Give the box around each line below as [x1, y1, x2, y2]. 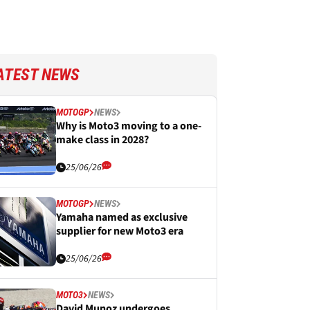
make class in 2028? [56, 132, 149, 147]
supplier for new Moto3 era [56, 224, 183, 239]
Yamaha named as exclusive [56, 210, 188, 225]
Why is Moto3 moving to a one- [56, 118, 201, 134]
